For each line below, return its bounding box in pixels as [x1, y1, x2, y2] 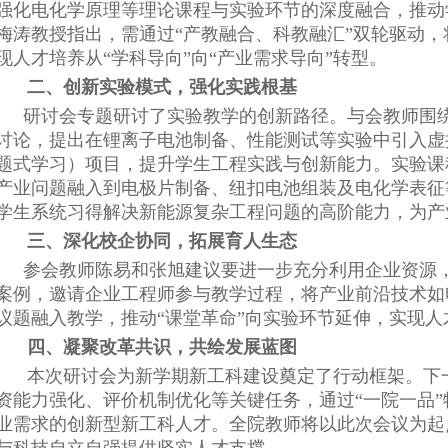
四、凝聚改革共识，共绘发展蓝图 [27, 337, 297, 357]
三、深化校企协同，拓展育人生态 [27, 231, 297, 251]
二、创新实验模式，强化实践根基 [27, 77, 297, 97]
